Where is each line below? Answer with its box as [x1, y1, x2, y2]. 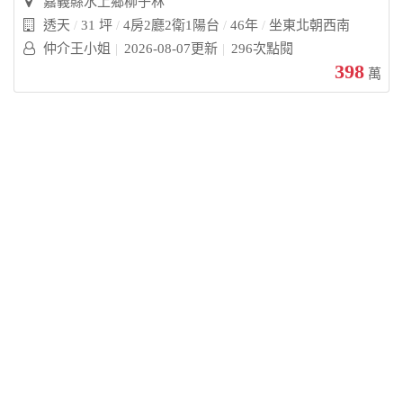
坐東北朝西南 [269, 17, 351, 32]
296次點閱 [231, 40, 294, 56]
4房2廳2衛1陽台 [123, 17, 220, 32]
